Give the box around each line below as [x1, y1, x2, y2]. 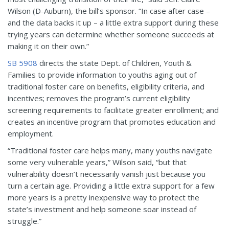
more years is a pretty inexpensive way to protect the [8, 192, 199, 202]
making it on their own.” [8, 40, 89, 51]
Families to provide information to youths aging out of [8, 69, 196, 80]
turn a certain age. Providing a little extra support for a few [8, 180, 215, 191]
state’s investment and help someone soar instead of [8, 203, 196, 214]
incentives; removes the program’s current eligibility [8, 93, 190, 103]
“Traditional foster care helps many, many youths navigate [8, 145, 212, 155]
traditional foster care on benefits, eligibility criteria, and [8, 81, 204, 91]
